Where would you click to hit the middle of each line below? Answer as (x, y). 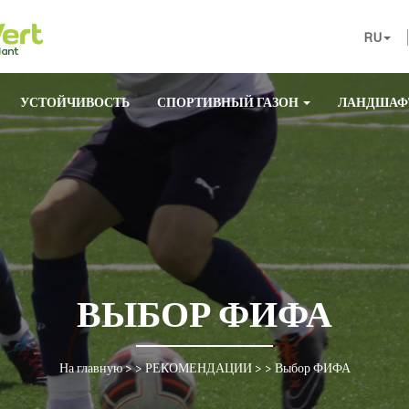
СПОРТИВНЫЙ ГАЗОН (229, 102)
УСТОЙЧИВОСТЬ (75, 102)
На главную (90, 367)
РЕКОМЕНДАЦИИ (198, 367)
